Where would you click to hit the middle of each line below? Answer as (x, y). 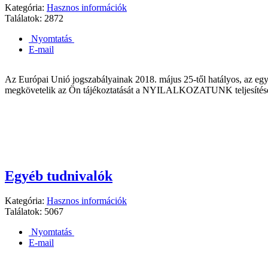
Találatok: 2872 (34, 19)
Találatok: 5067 (34, 212)
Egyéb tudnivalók (59, 176)
